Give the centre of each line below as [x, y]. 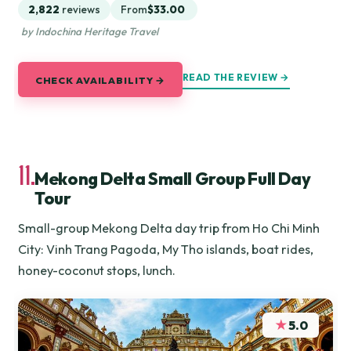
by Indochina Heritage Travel [89, 32]
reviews [81, 10]
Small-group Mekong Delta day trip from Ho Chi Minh [169, 228]
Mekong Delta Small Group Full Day [173, 178]
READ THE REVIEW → [236, 78]
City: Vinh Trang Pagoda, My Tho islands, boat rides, [166, 249]
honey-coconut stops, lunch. [97, 270]
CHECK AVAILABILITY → [100, 80]
